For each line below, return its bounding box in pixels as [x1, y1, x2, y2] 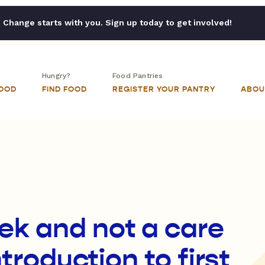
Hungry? [42, 72, 71, 80]
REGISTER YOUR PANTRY [112, 85, 215, 94]
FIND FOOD [42, 85, 87, 94]
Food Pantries [112, 72, 163, 80]
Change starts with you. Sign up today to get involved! [2, 18, 232, 27]
